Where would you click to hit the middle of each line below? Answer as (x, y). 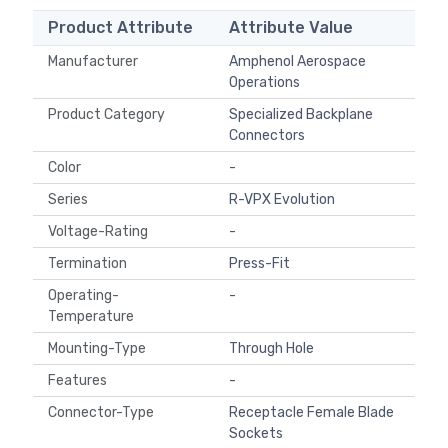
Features (80, 381)
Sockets (256, 434)
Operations (264, 83)
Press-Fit (259, 264)
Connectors (267, 136)
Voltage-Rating (101, 232)
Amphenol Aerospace (297, 62)
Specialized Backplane (301, 115)
